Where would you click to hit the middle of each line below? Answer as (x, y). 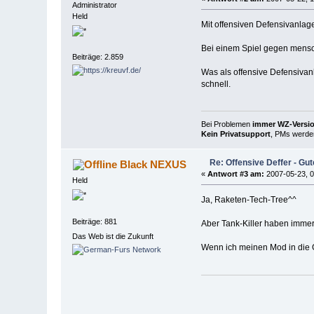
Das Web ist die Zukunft (113, 236)
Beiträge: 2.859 (98, 57)
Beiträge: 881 (95, 221)
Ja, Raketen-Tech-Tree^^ (248, 199)
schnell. (216, 84)
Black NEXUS (153, 164)
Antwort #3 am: (235, 173)
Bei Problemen (226, 124)
